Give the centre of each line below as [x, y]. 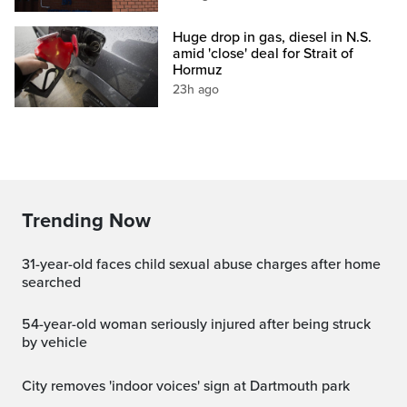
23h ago [196, 89]
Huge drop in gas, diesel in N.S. [273, 37]
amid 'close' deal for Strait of [263, 53]
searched [51, 282]
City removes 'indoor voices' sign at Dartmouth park [191, 386]
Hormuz [198, 69]
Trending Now [86, 220]
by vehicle [55, 342]
